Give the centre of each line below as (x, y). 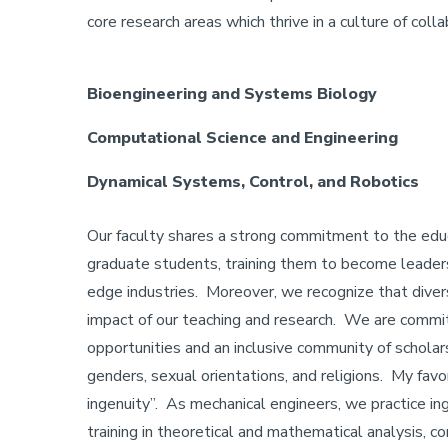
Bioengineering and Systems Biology (232, 94)
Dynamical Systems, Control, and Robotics (253, 182)
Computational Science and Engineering (242, 138)
